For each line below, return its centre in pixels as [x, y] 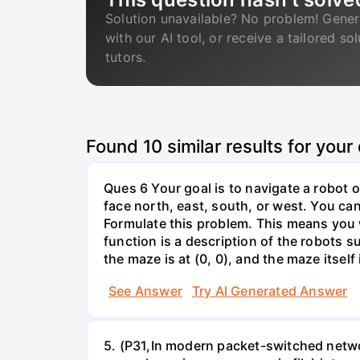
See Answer [145, 290]
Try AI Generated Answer [270, 290]
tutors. [126, 57]
